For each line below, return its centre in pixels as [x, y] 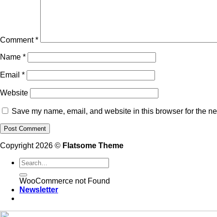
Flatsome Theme [93, 145]
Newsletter [39, 189]
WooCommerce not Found [65, 181]
